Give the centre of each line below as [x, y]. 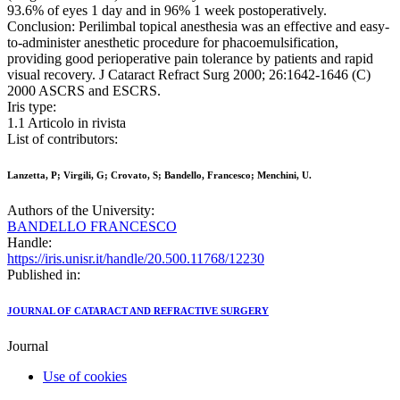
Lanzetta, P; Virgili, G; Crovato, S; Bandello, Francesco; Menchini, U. [159, 175]
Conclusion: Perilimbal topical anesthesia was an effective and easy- [198, 27]
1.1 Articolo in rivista [67, 123]
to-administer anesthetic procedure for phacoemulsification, [173, 43]
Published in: [44, 275]
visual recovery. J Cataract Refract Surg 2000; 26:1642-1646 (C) [189, 75]
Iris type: [32, 107]
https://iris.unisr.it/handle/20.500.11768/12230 [136, 259]
